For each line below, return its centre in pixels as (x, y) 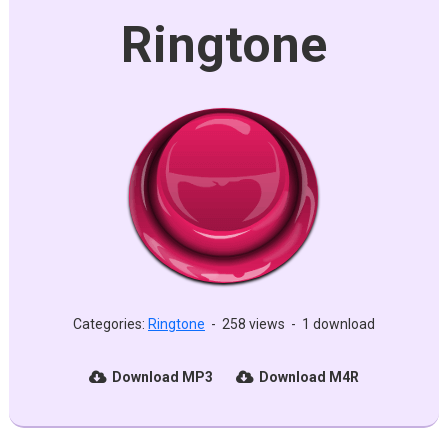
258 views (253, 324)
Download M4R (308, 377)
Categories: (110, 324)
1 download (338, 324)
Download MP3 (162, 377)
